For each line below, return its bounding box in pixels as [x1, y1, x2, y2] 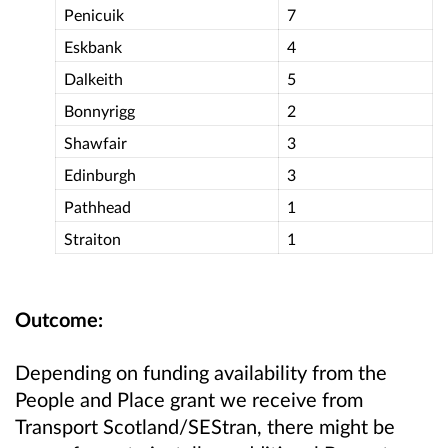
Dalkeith [64, 68, 123, 88]
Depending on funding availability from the [15, 360, 387, 385]
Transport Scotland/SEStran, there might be [15, 414, 395, 439]
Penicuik [64, 4, 124, 24]
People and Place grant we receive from [15, 387, 363, 412]
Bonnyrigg [64, 100, 135, 120]
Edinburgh [64, 164, 136, 184]
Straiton [64, 228, 121, 248]
